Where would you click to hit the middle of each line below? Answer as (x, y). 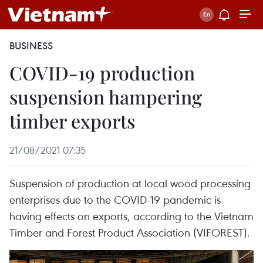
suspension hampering (106, 97)
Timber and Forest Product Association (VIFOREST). (130, 232)
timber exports (72, 121)
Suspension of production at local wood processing (130, 183)
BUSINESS (31, 46)
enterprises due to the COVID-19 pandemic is (115, 199)
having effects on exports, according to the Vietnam (131, 216)
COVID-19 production (102, 73)
